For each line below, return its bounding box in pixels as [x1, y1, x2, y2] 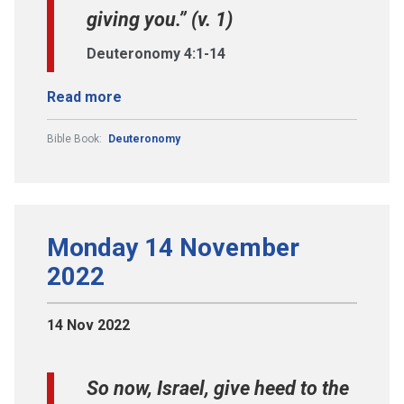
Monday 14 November [47, 232, 299, 262]
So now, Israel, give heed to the [87, 376, 349, 399]
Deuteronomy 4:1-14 [87, 44, 225, 62]
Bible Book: [47, 132, 105, 145]
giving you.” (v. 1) [87, 7, 233, 31]
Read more [47, 87, 122, 106]
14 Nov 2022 [47, 316, 130, 334]
